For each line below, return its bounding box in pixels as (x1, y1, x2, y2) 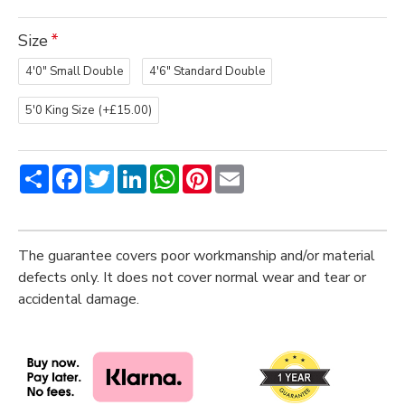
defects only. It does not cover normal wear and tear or (18, 268, 366, 287)
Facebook (81, 162, 143, 182)
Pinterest (212, 162, 272, 182)
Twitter (114, 162, 164, 182)
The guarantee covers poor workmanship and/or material (18, 246, 375, 266)
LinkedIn (146, 162, 199, 182)
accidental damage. (18, 289, 139, 309)
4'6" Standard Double (149, 62, 265, 80)
